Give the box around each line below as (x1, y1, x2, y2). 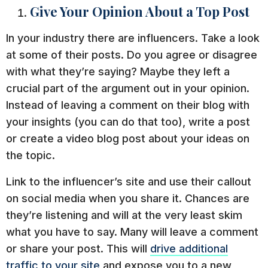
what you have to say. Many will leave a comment (6, 225, 258, 238)
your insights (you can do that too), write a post (6, 115, 250, 128)
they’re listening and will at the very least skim (6, 208, 242, 221)
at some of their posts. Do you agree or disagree (6, 48, 257, 61)
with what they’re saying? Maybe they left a (6, 65, 230, 78)
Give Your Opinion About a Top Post (30, 2, 249, 20)
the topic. (6, 148, 55, 162)
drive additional (150, 242, 228, 255)
